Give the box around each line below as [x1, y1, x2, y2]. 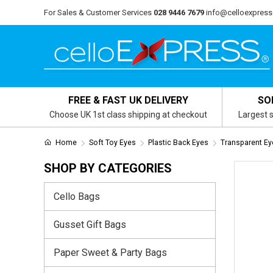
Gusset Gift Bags [54, 218, 126, 230]
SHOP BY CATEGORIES [44, 161, 172, 175]
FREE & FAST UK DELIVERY [68, 94, 189, 106]
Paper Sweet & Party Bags [54, 246, 167, 258]
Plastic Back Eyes [147, 138, 208, 147]
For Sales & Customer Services [44, 8, 152, 17]
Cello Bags [54, 190, 100, 202]
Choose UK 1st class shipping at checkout [49, 110, 208, 119]
